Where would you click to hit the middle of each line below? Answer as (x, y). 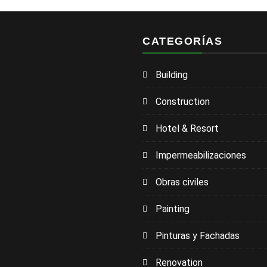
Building (172, 74)
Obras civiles (182, 182)
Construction (183, 101)
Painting (173, 209)
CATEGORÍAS (182, 41)
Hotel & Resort (187, 128)
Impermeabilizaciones (201, 155)
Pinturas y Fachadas (198, 235)
